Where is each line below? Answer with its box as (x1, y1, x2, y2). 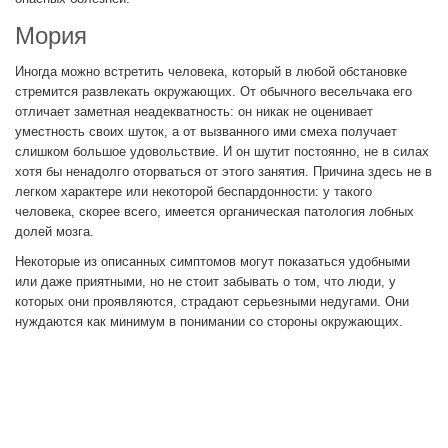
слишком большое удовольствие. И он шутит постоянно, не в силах (15, 144, 429, 160)
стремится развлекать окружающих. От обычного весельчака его (15, 84, 412, 100)
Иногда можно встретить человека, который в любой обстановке (15, 64, 407, 80)
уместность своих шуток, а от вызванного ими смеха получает (15, 124, 397, 140)
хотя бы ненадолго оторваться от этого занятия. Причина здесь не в (15, 164, 432, 180)
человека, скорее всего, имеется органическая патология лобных (15, 204, 414, 220)
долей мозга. (15, 224, 94, 240)
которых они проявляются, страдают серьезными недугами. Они (15, 294, 409, 310)
